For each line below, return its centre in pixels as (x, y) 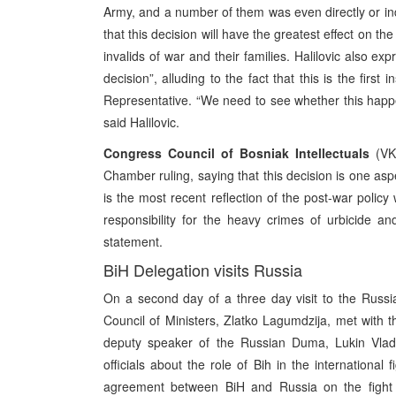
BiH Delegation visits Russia (203, 270)
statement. (133, 241)
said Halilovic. (141, 122)
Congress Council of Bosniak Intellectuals (236, 153)
